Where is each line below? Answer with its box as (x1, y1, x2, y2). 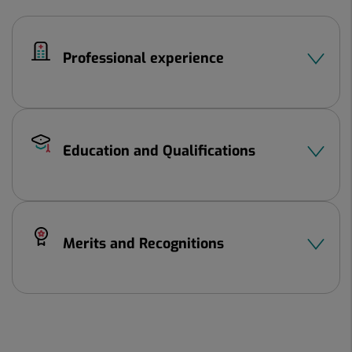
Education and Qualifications (63, 141, 255, 160)
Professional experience (63, 49, 224, 68)
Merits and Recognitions (63, 234, 224, 253)
